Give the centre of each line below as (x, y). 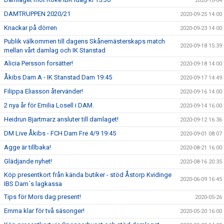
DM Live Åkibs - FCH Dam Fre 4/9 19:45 (60, 133)
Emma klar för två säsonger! (44, 211)
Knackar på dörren (30, 28)
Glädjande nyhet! (28, 161)
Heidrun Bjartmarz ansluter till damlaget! (61, 119)
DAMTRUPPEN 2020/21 (37, 14)
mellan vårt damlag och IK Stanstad (55, 50)
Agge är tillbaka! (27, 147)
